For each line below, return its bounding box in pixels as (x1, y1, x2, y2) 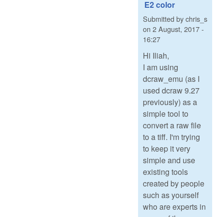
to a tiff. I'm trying (143, 131, 200, 142)
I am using (143, 62, 178, 73)
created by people (143, 178, 204, 189)
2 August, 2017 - (153, 24, 204, 34)
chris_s (186, 14, 207, 24)
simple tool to (143, 108, 188, 119)
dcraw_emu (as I (143, 73, 200, 84)
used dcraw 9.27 (143, 85, 200, 96)
